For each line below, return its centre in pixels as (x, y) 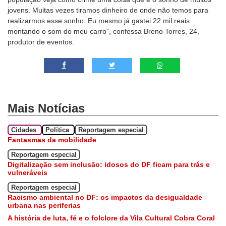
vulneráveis (27, 173)
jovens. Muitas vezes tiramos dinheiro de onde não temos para (108, 10)
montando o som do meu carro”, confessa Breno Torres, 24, (103, 32)
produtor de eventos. (41, 42)
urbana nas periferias (44, 206)
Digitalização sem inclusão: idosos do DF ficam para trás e (109, 165)
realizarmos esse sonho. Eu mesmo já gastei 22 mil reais (99, 21)
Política (58, 130)
